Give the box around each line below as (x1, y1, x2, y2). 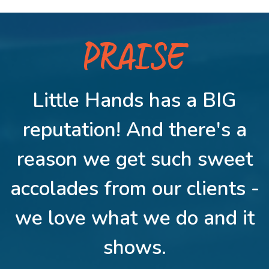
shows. (103, 234, 166, 261)
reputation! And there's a (22, 116, 247, 144)
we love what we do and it (14, 204, 255, 232)
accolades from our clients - (10, 175, 259, 202)
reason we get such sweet (16, 145, 253, 173)
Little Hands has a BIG (32, 86, 237, 114)
